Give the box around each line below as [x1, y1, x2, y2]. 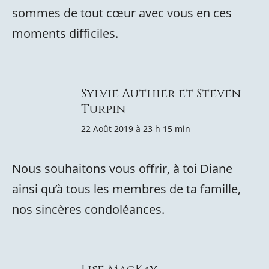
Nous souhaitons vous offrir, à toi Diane [12, 160, 232, 177]
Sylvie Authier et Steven [81, 85, 241, 101]
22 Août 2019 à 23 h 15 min [81, 123, 190, 134]
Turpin [81, 101, 125, 117]
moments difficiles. [12, 25, 118, 41]
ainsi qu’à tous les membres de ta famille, [12, 181, 241, 197]
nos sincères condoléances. [12, 201, 165, 217]
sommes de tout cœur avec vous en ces [12, 5, 232, 21]
